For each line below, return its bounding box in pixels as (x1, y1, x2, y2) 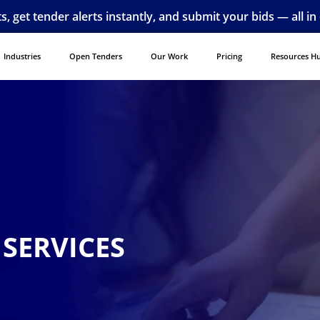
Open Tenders (69, 51, 122, 61)
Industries (3, 51, 41, 61)
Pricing (216, 51, 242, 61)
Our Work (150, 51, 188, 61)
